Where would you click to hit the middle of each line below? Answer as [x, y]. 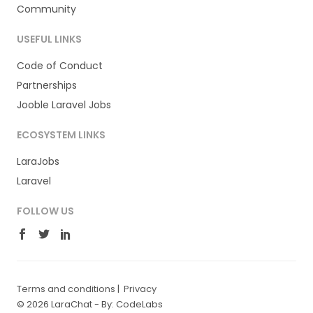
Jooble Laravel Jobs [64, 104]
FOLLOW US [45, 211]
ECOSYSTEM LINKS [61, 134]
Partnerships [47, 85]
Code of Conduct [60, 65]
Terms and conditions [66, 289]
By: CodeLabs [132, 304]
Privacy [140, 289]
